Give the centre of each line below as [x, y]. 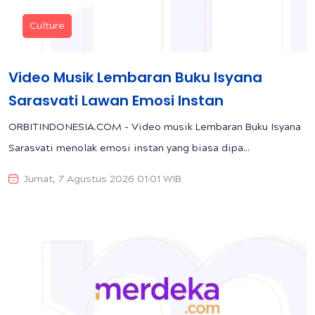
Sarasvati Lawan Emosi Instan [116, 100]
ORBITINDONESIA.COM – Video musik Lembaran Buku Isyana [155, 128]
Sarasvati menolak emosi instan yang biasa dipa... [129, 149]
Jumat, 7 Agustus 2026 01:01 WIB [103, 180]
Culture [47, 26]
